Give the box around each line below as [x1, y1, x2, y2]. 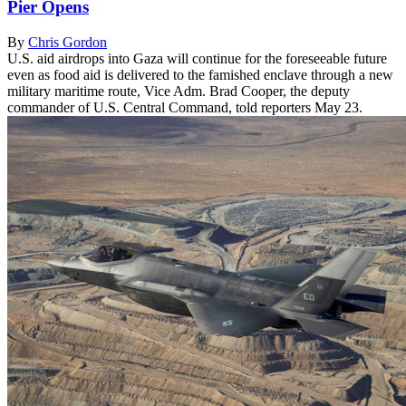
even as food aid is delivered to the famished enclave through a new [7, 67, 393, 83]
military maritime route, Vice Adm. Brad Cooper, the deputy [7, 83, 350, 100]
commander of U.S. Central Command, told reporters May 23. [7, 100, 362, 116]
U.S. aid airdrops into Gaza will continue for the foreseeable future [7, 51, 387, 67]
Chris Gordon [28, 34, 107, 51]
